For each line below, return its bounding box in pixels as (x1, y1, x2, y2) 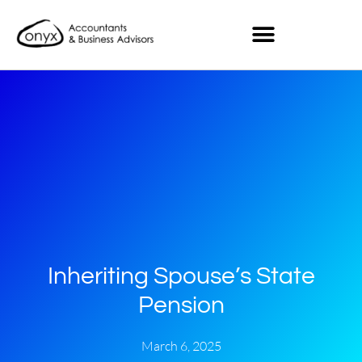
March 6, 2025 (141, 337, 221, 354)
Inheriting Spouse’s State (47, 263, 315, 288)
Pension (137, 292, 225, 318)
